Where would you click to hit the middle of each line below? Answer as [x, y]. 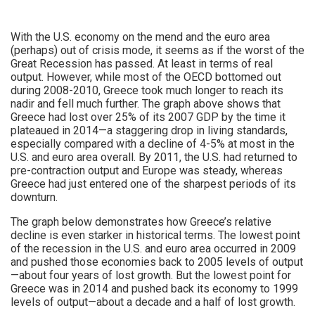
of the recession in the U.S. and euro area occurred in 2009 [153, 248]
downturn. [34, 197]
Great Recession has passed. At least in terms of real [142, 63]
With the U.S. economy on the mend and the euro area [140, 37]
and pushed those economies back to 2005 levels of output [157, 262]
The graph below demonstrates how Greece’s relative [141, 221]
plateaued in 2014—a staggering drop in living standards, [149, 130]
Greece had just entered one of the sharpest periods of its [153, 184]
